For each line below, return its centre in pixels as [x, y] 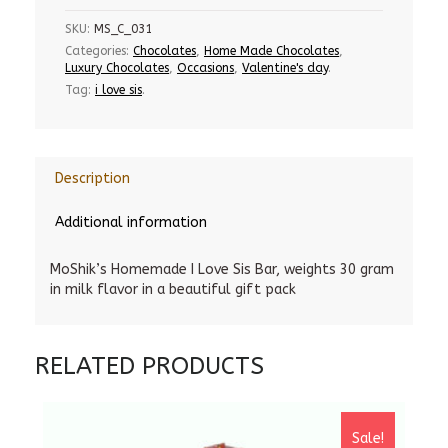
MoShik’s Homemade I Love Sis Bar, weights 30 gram [222, 269]
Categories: [99, 51]
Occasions [205, 68]
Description [92, 178]
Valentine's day [285, 68]
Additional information [131, 222]
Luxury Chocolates [117, 68]
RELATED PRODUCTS [149, 366]
